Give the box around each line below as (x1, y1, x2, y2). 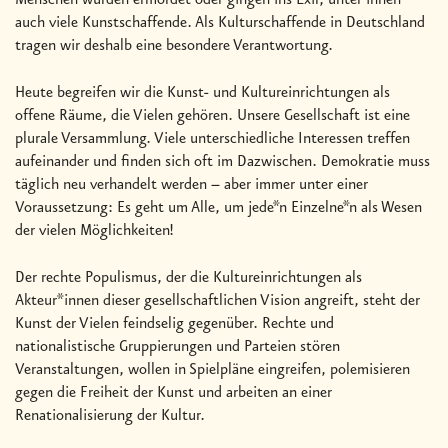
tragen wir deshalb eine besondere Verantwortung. (15, 36, 333, 55)
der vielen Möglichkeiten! (15, 221, 173, 240)
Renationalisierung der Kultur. (15, 406, 205, 425)
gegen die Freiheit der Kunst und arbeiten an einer (15, 383, 332, 402)
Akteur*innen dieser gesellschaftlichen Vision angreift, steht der (15, 291, 420, 310)
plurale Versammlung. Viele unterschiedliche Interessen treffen (15, 129, 410, 148)
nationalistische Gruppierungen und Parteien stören (15, 337, 340, 356)
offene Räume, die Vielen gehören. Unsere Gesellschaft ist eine (15, 106, 410, 125)
